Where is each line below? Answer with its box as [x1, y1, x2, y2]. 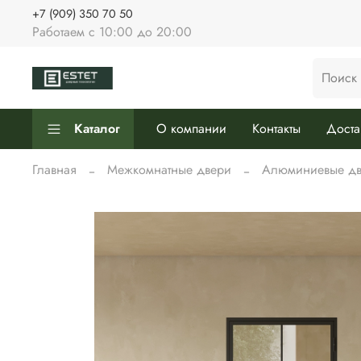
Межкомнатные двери [107, 160, 231, 179]
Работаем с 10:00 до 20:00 [32, 22, 192, 41]
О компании [156, 119, 226, 139]
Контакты [252, 119, 301, 139]
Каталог [74, 119, 120, 139]
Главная [32, 160, 77, 179]
